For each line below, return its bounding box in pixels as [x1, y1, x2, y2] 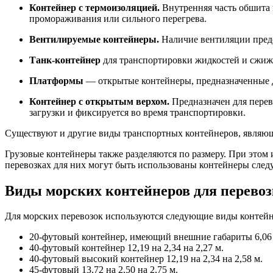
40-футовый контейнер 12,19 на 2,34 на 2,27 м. [29, 243, 224, 253]
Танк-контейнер [29, 54, 101, 65]
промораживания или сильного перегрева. [29, 13, 207, 24]
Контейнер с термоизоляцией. [29, 2, 160, 13]
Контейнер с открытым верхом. [29, 96, 169, 107]
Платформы [29, 75, 83, 86]
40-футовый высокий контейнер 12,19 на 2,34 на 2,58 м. [29, 253, 263, 264]
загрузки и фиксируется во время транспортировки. [29, 107, 246, 118]
